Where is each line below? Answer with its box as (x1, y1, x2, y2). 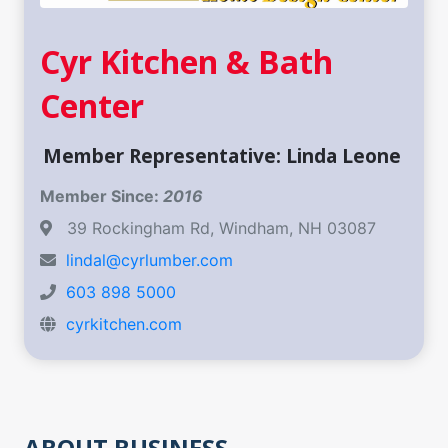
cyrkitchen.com (65, 314, 182, 335)
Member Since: (39, 186, 163, 207)
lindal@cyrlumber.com (65, 250, 233, 271)
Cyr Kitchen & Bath (39, 40, 333, 84)
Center (39, 84, 144, 128)
